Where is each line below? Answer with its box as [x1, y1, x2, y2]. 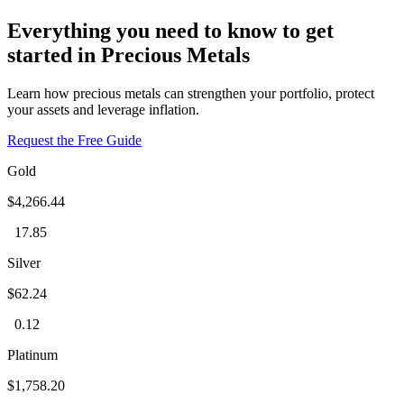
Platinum [7, 346, 58, 363]
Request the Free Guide [7, 132, 142, 148]
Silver [7, 254, 41, 271]
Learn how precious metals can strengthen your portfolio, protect [7, 85, 374, 101]
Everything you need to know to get [7, 18, 334, 42]
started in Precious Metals [7, 42, 250, 67]
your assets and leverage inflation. [7, 101, 199, 117]
